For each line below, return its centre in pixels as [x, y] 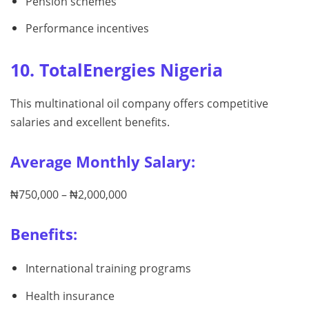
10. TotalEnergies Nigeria [117, 70]
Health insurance [70, 296]
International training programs [108, 269]
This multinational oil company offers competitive [139, 104]
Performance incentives [87, 29]
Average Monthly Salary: [103, 162]
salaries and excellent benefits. [90, 122]
